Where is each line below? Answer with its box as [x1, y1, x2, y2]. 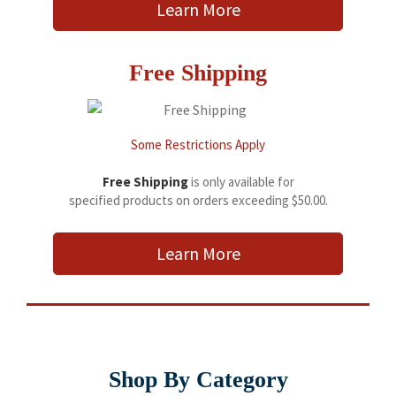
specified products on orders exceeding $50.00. [68, 192, 328, 209]
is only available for [190, 173, 294, 191]
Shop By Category [108, 367, 288, 392]
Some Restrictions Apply [131, 136, 265, 154]
